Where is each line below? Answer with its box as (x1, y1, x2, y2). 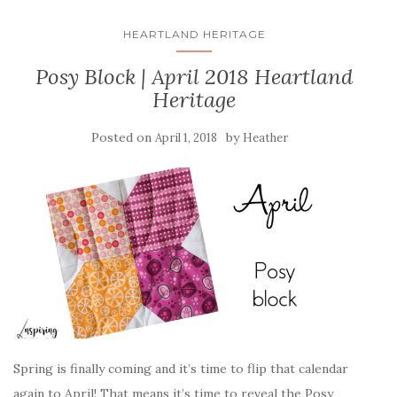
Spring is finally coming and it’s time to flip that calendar (13, 360, 348, 377)
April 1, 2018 (155, 130, 217, 145)
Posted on (91, 129, 155, 145)
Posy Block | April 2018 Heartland (35, 63, 353, 90)
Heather (243, 130, 288, 145)
